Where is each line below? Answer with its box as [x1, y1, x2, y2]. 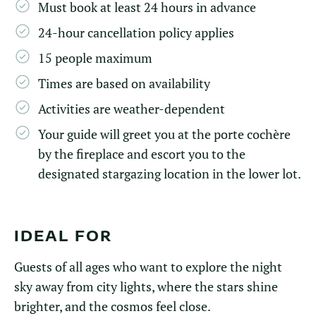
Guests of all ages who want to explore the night [14, 258, 282, 275]
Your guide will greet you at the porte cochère [38, 126, 291, 142]
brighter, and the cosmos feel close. [14, 298, 211, 315]
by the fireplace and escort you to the [38, 145, 245, 162]
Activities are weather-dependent [38, 100, 225, 117]
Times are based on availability [38, 75, 210, 92]
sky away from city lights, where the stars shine [14, 278, 278, 295]
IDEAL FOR [14, 226, 112, 244]
